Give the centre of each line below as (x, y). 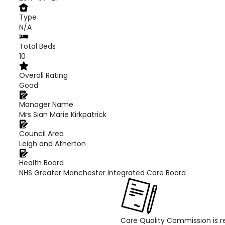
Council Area (41, 134)
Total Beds (37, 46)
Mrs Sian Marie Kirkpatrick (63, 115)
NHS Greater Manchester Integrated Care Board (102, 173)
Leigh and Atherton (52, 144)
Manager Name (46, 104)
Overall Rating (43, 75)
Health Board (41, 163)
